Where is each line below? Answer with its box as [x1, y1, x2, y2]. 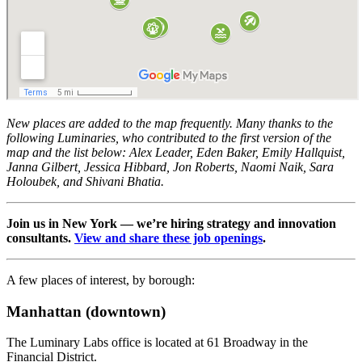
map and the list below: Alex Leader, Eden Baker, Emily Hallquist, [6, 145, 345, 159]
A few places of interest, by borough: [6, 272, 195, 287]
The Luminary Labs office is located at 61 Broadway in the [6, 335, 308, 350]
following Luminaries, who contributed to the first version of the [6, 130, 331, 145]
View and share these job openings [74, 230, 263, 245]
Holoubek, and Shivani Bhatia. [6, 174, 164, 188]
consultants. [6, 230, 74, 245]
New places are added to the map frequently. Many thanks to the [6, 116, 333, 130]
